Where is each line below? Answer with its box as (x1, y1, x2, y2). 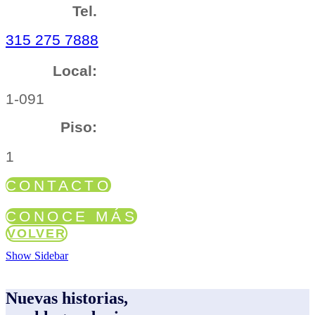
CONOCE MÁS (6, 207, 137, 224)
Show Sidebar (6, 250, 68, 262)
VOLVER (7, 226, 66, 241)
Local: (52, 62, 97, 79)
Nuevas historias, (6, 289, 128, 308)
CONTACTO (6, 176, 112, 193)
